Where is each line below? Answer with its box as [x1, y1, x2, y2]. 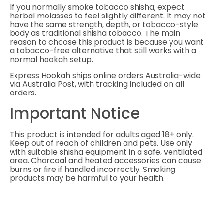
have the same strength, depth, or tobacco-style [10, 19, 198, 31]
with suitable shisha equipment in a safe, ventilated [10, 146, 202, 158]
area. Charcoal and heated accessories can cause [10, 155, 201, 167]
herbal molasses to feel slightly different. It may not [10, 10, 206, 22]
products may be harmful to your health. [10, 172, 165, 184]
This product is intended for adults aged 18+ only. [10, 129, 194, 140]
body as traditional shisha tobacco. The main [10, 28, 180, 39]
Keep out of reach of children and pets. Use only [10, 138, 192, 149]
